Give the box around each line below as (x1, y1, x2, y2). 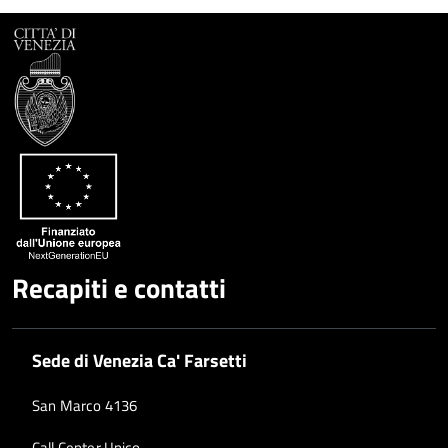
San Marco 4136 (32, 394, 138, 418)
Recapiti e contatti (12, 268, 226, 309)
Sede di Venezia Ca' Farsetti (32, 346, 247, 375)
